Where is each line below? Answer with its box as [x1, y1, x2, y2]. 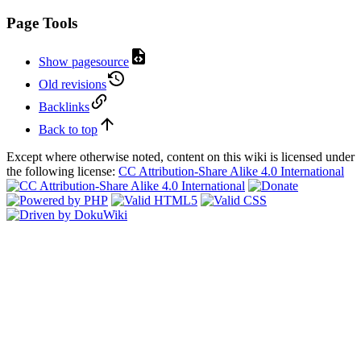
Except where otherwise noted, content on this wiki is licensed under [6, 150, 355, 164]
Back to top [39, 122, 98, 137]
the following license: [6, 164, 118, 179]
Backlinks [39, 100, 89, 114]
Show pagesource [39, 55, 129, 69]
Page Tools [6, 14, 77, 31]
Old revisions [39, 77, 106, 92]
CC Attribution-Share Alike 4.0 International [118, 164, 344, 179]
